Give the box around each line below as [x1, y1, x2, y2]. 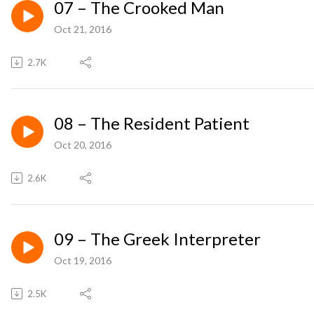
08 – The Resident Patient [54, 112, 250, 133]
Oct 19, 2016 [54, 254, 111, 266]
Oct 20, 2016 [54, 138, 111, 151]
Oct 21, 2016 [54, 22, 111, 35]
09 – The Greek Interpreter [54, 228, 261, 249]
